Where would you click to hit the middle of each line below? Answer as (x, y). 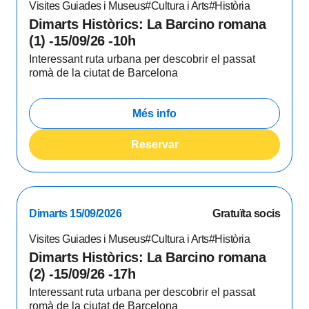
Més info (154, 113)
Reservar (154, 144)
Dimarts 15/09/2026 (75, 213)
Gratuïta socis (246, 213)
